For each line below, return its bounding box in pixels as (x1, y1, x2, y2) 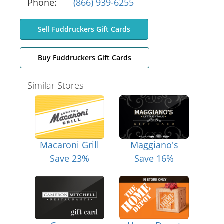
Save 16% (134, 152, 174, 164)
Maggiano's (130, 138, 178, 151)
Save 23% (50, 152, 89, 164)
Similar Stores (27, 79, 83, 92)
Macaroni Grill (40, 138, 99, 151)
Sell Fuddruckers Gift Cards (38, 24, 130, 34)
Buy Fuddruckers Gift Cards (38, 53, 131, 63)
